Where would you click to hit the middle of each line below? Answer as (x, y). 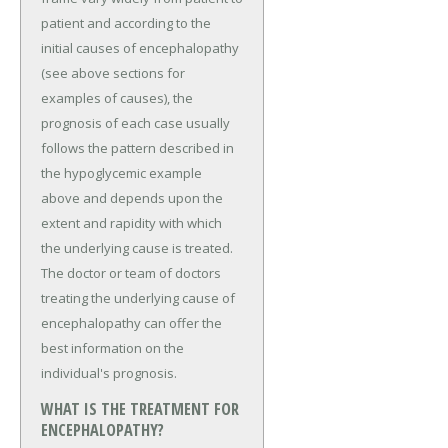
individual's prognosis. (109, 373)
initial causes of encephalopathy (140, 48)
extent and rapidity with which (131, 223)
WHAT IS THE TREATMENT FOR (140, 409)
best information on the (112, 348)
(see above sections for (113, 73)
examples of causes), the (117, 98)
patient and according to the (126, 23)
